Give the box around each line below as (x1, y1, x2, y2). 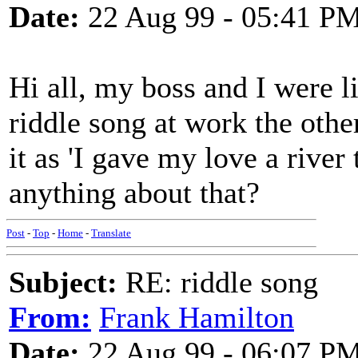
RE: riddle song (117, 265, 318, 299)
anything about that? (9, 176, 260, 209)
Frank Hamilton (99, 300, 294, 334)
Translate (91, 227, 131, 239)
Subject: (9, 265, 117, 299)
